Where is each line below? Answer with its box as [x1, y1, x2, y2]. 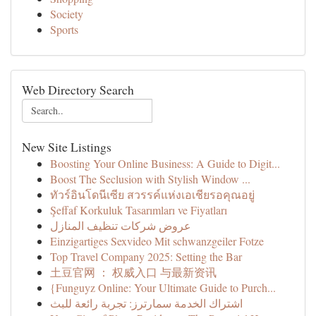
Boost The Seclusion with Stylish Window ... [50, 171, 250, 186]
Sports [50, 22, 78, 37]
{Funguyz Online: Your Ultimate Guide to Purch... [50, 280, 276, 295]
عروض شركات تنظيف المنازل [50, 218, 191, 233]
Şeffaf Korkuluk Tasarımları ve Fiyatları [50, 202, 227, 217]
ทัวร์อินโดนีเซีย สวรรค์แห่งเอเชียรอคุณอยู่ [50, 187, 255, 202]
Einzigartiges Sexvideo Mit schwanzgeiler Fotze [50, 233, 264, 248]
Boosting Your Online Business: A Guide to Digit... [50, 156, 280, 171]
